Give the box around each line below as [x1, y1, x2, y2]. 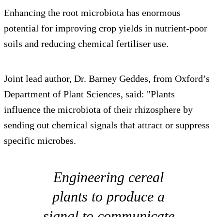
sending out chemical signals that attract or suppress [4, 119, 210, 130]
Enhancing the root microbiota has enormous [4, 7, 181, 18]
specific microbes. [4, 135, 76, 146]
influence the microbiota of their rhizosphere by [4, 104, 193, 115]
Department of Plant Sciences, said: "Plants [4, 88, 175, 99]
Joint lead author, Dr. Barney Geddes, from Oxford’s [4, 73, 210, 84]
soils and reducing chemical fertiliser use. [4, 38, 169, 49]
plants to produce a [52, 188, 165, 204]
